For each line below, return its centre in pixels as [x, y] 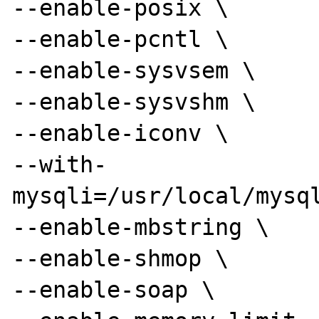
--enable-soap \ [114, 289]
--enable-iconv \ [121, 133]
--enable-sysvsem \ [134, 70]
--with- [60, 164]
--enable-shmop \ [121, 258]
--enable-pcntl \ [121, 39]
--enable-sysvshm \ [134, 101]
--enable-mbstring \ [141, 227]
